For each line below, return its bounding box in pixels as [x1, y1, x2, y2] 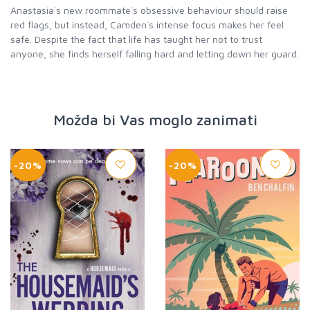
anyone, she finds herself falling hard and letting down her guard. [10, 48, 299, 60]
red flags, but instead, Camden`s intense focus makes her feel [10, 19, 284, 30]
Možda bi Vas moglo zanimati [53, 111, 257, 129]
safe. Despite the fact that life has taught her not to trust [10, 33, 262, 45]
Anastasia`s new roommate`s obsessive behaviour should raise [10, 4, 288, 16]
